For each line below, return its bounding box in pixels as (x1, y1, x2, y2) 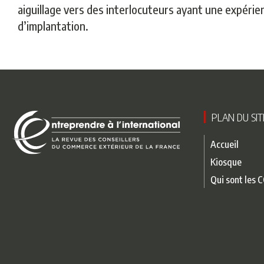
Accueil (210, 138, 239, 150)
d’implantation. (18, 18, 88, 33)
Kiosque (210, 156, 242, 168)
